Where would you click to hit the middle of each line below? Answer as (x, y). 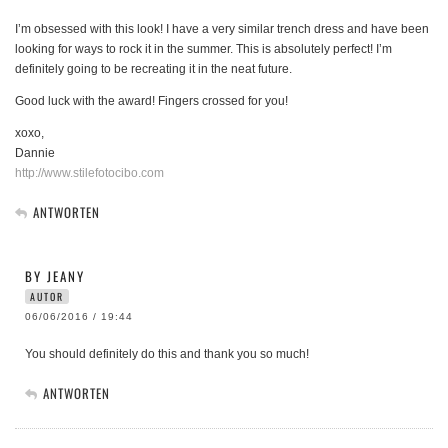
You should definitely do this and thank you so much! (167, 354)
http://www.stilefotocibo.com (89, 173)
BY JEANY (55, 276)
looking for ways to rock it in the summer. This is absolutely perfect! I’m (203, 49)
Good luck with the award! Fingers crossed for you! (151, 101)
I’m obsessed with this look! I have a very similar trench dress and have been (222, 29)
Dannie (35, 153)
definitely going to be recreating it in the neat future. (153, 69)
